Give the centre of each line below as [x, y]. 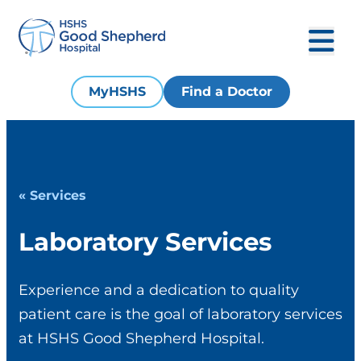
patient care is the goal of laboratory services [180, 314]
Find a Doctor [227, 91]
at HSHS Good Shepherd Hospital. [141, 338]
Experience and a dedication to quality [159, 290]
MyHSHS [117, 91]
